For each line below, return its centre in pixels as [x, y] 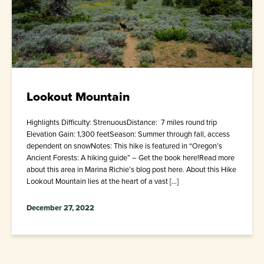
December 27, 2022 [60, 207]
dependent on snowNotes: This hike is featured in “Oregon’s [124, 146]
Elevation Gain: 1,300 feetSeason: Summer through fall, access [128, 134]
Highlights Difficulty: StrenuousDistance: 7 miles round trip [122, 122]
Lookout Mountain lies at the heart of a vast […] [103, 181]
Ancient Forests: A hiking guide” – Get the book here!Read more [131, 157]
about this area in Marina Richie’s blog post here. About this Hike [131, 169]
